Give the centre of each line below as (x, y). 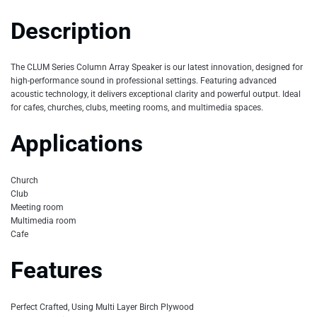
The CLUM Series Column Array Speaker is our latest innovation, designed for (157, 67)
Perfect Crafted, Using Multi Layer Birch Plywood (102, 307)
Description (71, 31)
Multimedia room (44, 220)
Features (57, 271)
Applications (77, 144)
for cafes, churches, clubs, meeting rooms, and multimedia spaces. (137, 107)
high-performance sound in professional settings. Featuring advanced (144, 80)
